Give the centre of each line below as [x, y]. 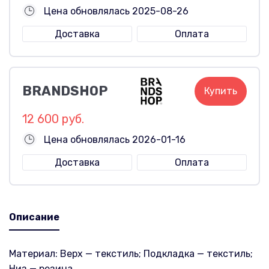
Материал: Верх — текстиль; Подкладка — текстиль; [131, 253]
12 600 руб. [53, 119]
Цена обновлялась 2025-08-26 [116, 11]
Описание [34, 217]
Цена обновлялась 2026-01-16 [115, 139]
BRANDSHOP [65, 91]
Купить [221, 91]
